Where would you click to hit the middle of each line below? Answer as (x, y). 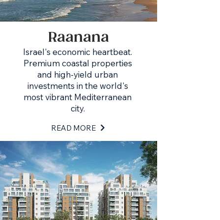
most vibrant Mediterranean (78, 97)
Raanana (79, 38)
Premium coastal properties (78, 63)
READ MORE (73, 128)
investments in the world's (78, 86)
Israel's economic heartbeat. (78, 52)
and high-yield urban (78, 74)
